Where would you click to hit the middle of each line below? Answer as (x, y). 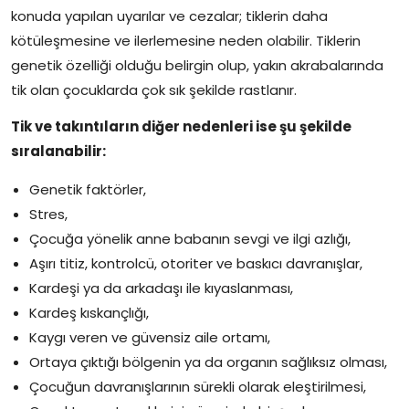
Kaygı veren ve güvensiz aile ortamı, (150, 337)
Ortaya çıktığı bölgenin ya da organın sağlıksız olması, (208, 362)
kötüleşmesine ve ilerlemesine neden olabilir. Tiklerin (186, 40)
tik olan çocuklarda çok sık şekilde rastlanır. (154, 89)
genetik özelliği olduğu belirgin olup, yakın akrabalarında (197, 65)
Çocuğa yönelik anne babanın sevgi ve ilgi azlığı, (190, 238)
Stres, (48, 214)
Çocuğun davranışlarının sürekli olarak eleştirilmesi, (198, 386)
